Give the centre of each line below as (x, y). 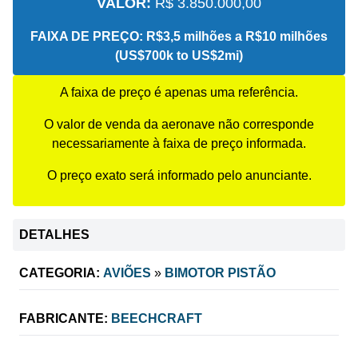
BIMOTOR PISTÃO (220, 272)
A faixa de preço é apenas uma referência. (179, 92)
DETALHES (54, 234)
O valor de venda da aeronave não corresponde (179, 124)
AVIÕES (127, 272)
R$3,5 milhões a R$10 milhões (235, 36)
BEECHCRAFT (157, 318)
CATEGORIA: (60, 272)
